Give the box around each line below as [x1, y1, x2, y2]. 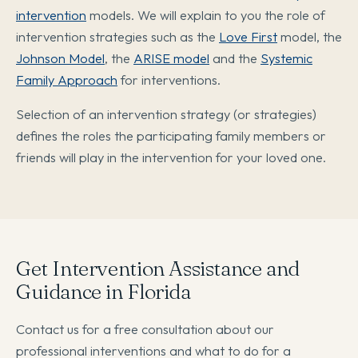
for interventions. [117, 71, 221, 89]
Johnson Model [16, 50, 105, 67]
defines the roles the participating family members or [16, 127, 326, 145]
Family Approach [16, 71, 117, 89]
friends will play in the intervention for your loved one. [16, 149, 326, 166]
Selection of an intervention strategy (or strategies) [16, 105, 316, 123]
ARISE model [133, 50, 209, 67]
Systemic [261, 50, 312, 67]
